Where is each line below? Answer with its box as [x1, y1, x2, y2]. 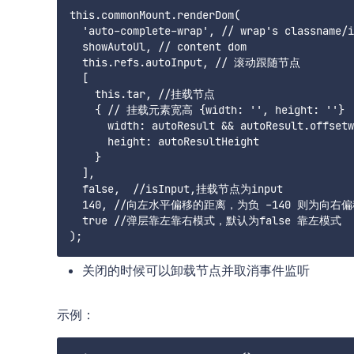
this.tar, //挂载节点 [70, 87, 215, 102]
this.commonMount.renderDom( [70, 8, 240, 23]
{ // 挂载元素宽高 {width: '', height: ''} [70, 103, 345, 118]
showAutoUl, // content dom [70, 40, 247, 55]
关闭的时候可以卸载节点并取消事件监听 [82, 262, 310, 280]
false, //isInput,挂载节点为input [70, 182, 283, 197]
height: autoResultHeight [70, 134, 259, 149]
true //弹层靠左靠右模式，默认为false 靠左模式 [70, 213, 341, 228]
